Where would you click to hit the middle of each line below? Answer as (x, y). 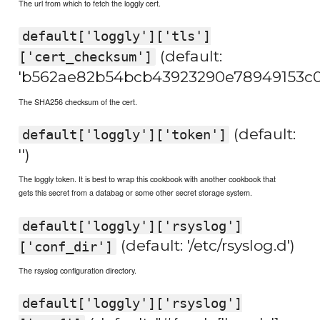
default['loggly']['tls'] (116, 36)
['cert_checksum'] (86, 57)
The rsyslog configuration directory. (78, 270)
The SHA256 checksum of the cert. (78, 101)
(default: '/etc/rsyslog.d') (205, 246)
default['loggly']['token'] (124, 134)
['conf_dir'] (66, 246)
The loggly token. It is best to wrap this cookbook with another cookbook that (147, 179)
